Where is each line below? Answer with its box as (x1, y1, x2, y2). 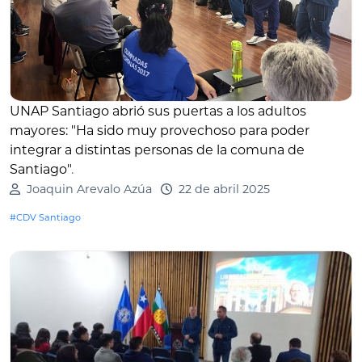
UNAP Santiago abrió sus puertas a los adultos (10, 103, 306, 120)
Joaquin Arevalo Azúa (26, 182, 152, 197)
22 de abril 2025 (178, 182, 270, 197)
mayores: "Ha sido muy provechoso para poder (10, 123, 309, 139)
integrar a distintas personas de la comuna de (10, 142, 305, 158)
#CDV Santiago (10, 212, 81, 224)
